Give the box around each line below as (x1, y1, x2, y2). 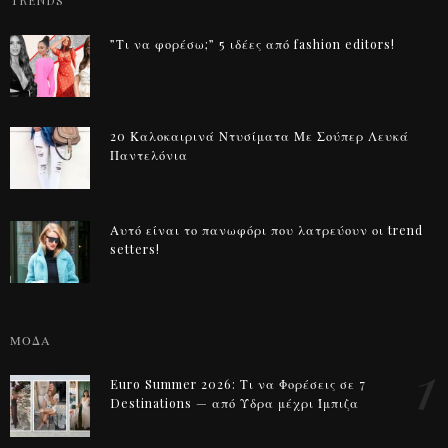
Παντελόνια (110, 146, 188, 163)
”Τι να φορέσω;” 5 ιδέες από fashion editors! (110, 36, 395, 52)
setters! (110, 240, 160, 257)
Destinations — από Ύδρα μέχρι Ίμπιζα (110, 394, 359, 411)
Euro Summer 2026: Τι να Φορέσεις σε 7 (110, 375, 366, 392)
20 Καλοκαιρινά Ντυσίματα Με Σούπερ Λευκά (110, 127, 409, 144)
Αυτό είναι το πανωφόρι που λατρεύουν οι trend (110, 221, 423, 238)
